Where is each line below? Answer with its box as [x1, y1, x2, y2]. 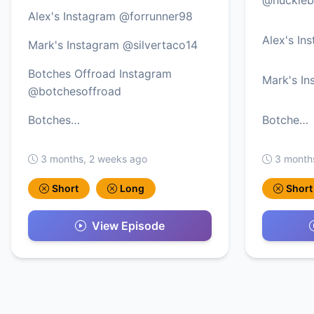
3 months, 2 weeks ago [41, 152, 147, 165]
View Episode [92, 219, 165, 233]
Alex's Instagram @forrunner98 [28, 8, 193, 23]
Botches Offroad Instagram [28, 66, 172, 81]
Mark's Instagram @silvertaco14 [28, 37, 198, 52]
